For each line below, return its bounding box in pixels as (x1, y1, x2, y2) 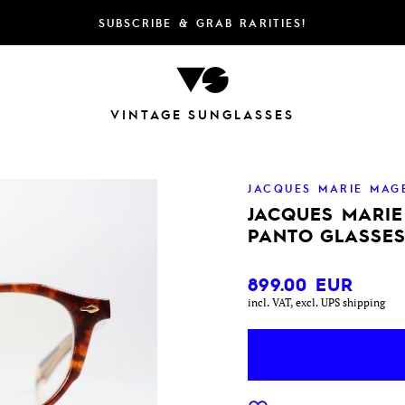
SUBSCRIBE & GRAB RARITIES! (98, 15, 307, 30)
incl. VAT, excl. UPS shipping (248, 295, 386, 309)
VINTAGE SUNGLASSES (110, 106, 295, 123)
